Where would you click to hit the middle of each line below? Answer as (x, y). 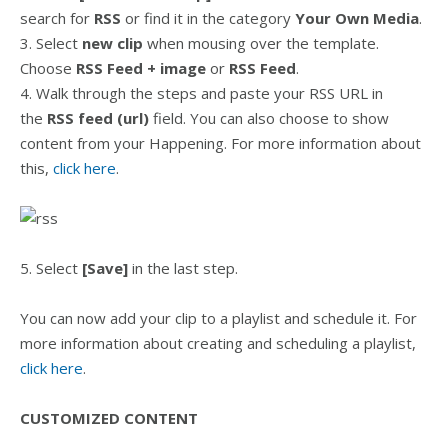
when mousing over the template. (263, 43)
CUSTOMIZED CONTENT (109, 418)
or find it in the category (208, 18)
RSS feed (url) (98, 118)
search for (57, 18)
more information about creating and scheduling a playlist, (218, 343)
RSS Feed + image (143, 68)
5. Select (51, 268)
